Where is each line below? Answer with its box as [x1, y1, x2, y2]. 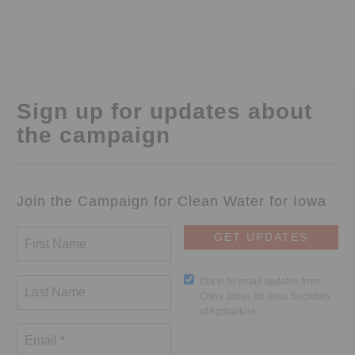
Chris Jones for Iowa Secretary [200, 290, 332, 302]
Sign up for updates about [17, 98, 312, 124]
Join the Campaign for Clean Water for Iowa [17, 193, 326, 209]
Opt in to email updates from [200, 275, 321, 287]
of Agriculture [200, 305, 257, 317]
